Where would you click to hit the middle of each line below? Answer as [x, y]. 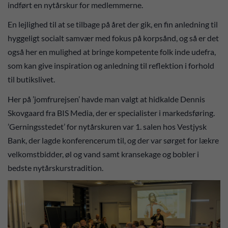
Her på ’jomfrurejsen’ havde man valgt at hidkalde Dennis [106, 99]
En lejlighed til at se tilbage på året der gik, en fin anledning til [113, 24]
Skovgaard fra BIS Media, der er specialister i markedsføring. [111, 112]
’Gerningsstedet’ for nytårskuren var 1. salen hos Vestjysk [107, 126]
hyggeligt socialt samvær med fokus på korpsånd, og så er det [113, 38]
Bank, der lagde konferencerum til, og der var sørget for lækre [113, 140]
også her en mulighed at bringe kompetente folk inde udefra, [112, 52]
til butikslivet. [31, 79]
